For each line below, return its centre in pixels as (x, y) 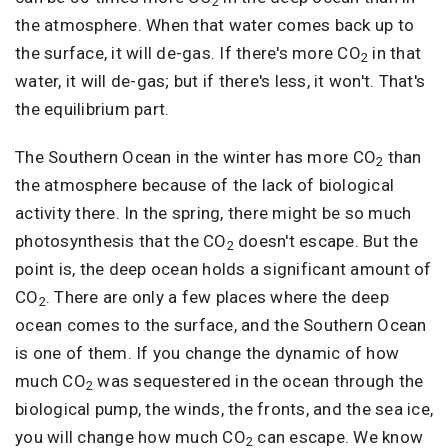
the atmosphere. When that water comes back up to (214, 24)
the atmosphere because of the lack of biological (204, 184)
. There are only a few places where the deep (217, 296)
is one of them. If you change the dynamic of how (207, 352)
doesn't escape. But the (325, 240)
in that (394, 52)
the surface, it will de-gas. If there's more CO (188, 52)
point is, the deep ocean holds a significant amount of (223, 268)
